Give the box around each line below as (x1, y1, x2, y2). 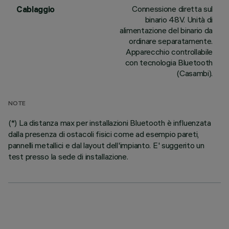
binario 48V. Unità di (145, 14, 213, 25)
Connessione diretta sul (132, 4, 213, 14)
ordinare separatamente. (129, 36, 213, 46)
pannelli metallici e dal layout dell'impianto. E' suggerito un (8, 140, 204, 150)
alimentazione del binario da (119, 25, 213, 35)
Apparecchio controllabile (126, 47, 213, 57)
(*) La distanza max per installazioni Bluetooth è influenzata (8, 118, 211, 128)
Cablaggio (16, 4, 55, 14)
